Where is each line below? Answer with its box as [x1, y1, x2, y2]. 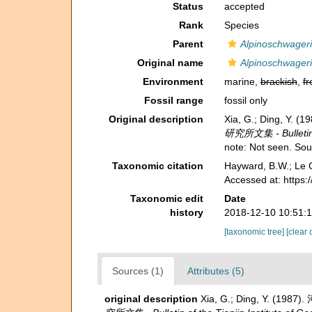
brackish [260, 76, 297, 87]
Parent [172, 38, 203, 49]
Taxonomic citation [111, 160, 203, 171]
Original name [136, 57, 203, 68]
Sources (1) [112, 265, 164, 276]
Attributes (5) [187, 265, 244, 276]
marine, [224, 76, 260, 87]
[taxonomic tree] [224, 227, 286, 237]
